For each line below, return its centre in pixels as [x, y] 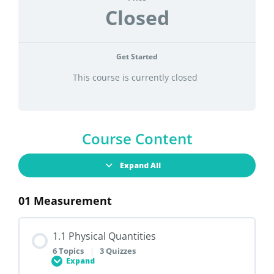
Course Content [137, 139]
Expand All [140, 165]
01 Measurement [65, 201]
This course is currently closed [135, 77]
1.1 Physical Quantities [104, 236]
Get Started [137, 57]
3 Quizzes [118, 250]
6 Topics [69, 250]
